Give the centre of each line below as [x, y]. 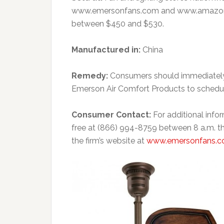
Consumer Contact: [112, 115]
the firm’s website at [109, 141]
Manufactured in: [107, 50]
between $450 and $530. [118, 24]
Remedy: [91, 76]
